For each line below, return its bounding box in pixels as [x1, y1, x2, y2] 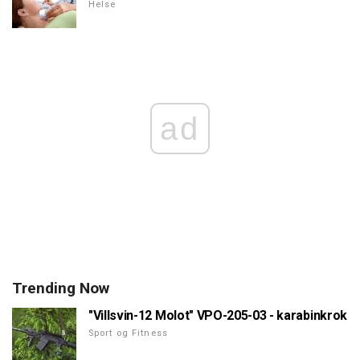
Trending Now [12, 279, 109, 298]
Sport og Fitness [88, 328, 168, 339]
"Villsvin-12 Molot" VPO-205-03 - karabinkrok [88, 308, 347, 324]
